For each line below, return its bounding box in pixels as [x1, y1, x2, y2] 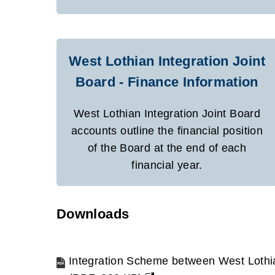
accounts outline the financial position [71, 125, 263, 137]
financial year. [131, 160, 203, 171]
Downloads [56, 207, 130, 221]
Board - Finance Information [76, 76, 258, 89]
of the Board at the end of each [87, 142, 247, 154]
